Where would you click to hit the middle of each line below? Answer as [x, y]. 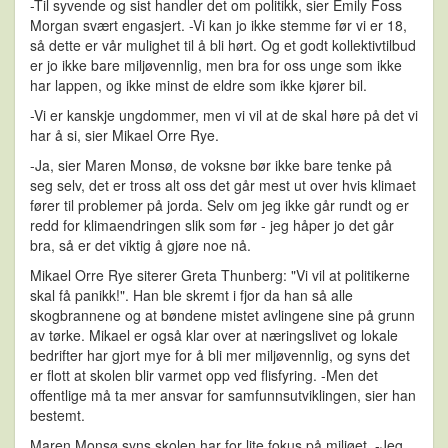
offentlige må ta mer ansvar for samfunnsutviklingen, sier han [223, 395]
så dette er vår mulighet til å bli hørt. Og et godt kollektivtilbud [223, 45]
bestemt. [57, 415]
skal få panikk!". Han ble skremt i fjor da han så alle [191, 295]
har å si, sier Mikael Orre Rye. [126, 135]
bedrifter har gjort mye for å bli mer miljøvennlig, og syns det [220, 355]
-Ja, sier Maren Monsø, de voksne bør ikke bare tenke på [211, 165]
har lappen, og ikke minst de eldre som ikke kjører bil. [198, 85]
